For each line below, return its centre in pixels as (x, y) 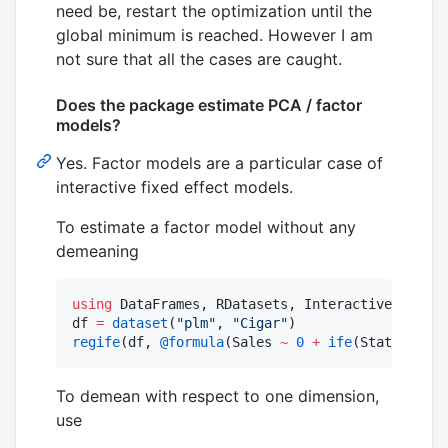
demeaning (97, 250)
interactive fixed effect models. (174, 186)
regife (96, 341)
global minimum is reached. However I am (214, 34)
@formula (192, 341)
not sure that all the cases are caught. (199, 58)
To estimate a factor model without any (206, 226)
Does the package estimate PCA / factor (209, 104)
